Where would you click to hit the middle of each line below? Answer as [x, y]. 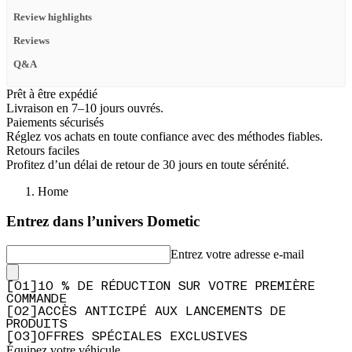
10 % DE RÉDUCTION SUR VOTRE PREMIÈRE [176, 287]
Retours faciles [43, 150]
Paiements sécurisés [55, 122]
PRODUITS [37, 325]
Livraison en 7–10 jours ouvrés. [85, 108]
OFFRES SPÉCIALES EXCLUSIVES [143, 337]
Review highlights [53, 18]
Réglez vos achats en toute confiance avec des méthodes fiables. [165, 136]
